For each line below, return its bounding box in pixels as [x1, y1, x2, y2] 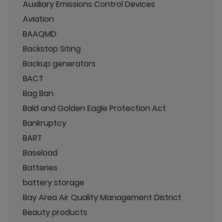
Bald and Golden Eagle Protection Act [23, 102, 166, 114]
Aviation [23, 13, 54, 25]
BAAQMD [23, 28, 56, 40]
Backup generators [23, 57, 96, 69]
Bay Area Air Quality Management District [23, 191, 181, 203]
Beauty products [23, 206, 87, 218]
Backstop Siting [23, 43, 81, 55]
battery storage [23, 176, 84, 188]
